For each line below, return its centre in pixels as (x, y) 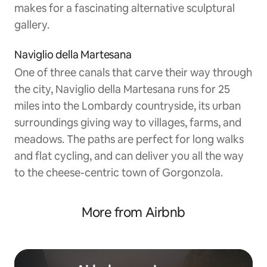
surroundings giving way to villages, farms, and (128, 123)
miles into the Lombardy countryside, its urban (128, 106)
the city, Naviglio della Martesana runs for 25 (122, 89)
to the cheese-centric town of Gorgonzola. (119, 173)
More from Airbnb (133, 213)
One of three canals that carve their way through (133, 73)
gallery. (32, 25)
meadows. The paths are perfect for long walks (129, 139)
